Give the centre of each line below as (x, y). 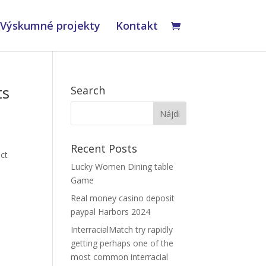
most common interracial (120, 257)
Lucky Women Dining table (122, 167)
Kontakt (137, 26)
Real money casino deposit (123, 198)
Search (88, 90)
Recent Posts (104, 148)
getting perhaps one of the (122, 243)
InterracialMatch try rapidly (122, 229)
